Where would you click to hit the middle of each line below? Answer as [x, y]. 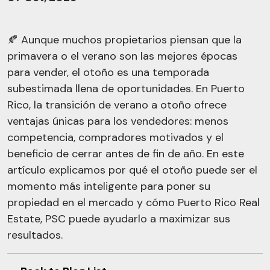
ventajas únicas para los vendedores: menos [118, 121]
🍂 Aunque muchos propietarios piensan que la [124, 40]
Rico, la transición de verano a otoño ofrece [117, 105]
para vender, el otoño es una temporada [108, 72]
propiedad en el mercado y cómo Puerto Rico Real [133, 202]
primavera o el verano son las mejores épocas [122, 56]
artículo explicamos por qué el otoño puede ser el [132, 170]
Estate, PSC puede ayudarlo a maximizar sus [119, 219]
